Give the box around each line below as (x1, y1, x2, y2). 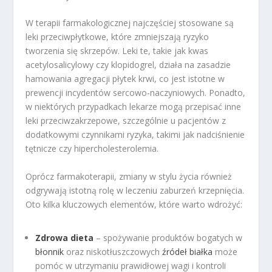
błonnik (35, 245, 64, 257)
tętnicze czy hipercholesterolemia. (25, 143, 159, 155)
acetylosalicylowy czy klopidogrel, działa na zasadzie (25, 59, 231, 71)
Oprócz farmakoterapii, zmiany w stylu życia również (25, 170, 233, 182)
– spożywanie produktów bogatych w (93, 231, 243, 243)
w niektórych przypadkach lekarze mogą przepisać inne (25, 101, 242, 113)
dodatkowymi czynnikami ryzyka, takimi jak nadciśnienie (25, 129, 245, 141)
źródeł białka (162, 245, 213, 257)
